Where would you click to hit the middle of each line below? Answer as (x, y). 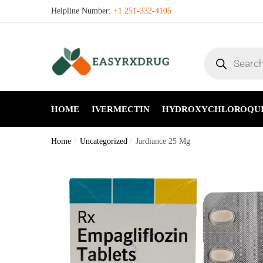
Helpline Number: (81, 11)
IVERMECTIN (120, 109)
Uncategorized (103, 141)
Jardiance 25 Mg (163, 141)
